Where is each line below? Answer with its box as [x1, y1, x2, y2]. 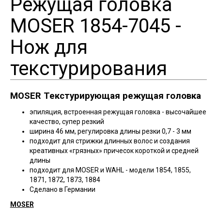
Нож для [10, 35, 88, 59]
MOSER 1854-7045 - [10, 14, 181, 37]
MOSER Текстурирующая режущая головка [10, 90, 201, 101]
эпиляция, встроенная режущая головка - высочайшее [29, 108, 206, 116]
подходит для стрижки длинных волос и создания [29, 137, 190, 145]
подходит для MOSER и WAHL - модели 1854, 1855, [29, 166, 191, 174]
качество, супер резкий [29, 117, 104, 125]
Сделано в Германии [29, 185, 95, 193]
